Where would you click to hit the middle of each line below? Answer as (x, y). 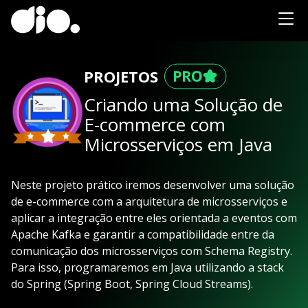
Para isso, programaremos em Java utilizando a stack (147, 267)
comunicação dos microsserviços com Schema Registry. (152, 251)
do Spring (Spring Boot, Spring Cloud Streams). (132, 284)
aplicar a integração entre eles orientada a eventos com (154, 218)
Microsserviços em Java (178, 144)
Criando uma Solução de (183, 104)
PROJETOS (121, 76)
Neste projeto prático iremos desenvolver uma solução (153, 185)
